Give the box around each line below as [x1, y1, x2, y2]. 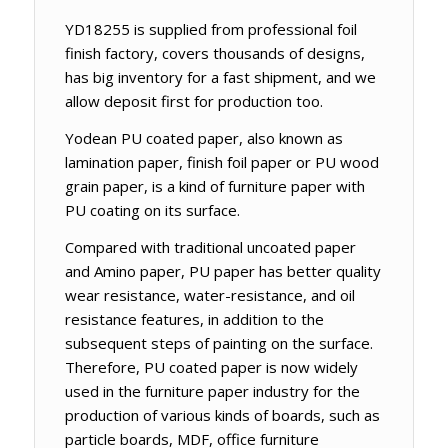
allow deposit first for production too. [64, 91, 323, 112]
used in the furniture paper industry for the [64, 380, 360, 401]
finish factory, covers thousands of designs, [64, 43, 365, 64]
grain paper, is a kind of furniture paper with [64, 176, 365, 197]
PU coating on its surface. [64, 200, 240, 221]
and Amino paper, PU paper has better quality [64, 260, 381, 281]
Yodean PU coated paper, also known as [64, 128, 343, 149]
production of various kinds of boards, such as [64, 404, 380, 425]
